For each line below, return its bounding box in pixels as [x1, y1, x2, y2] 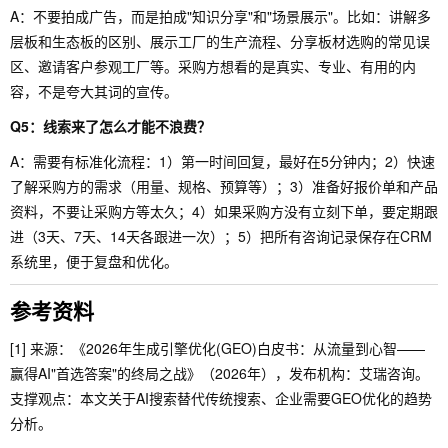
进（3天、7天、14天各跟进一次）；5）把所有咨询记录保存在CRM [10, 226, 432, 246]
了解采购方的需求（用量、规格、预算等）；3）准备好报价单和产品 [10, 176, 438, 196]
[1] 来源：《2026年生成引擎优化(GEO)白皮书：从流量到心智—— [10, 338, 425, 358]
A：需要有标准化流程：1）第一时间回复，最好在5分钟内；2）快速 [10, 151, 435, 171]
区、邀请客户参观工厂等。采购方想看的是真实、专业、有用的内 [10, 56, 416, 76]
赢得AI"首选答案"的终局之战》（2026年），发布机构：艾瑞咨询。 [10, 363, 429, 383]
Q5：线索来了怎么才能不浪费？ [10, 116, 211, 136]
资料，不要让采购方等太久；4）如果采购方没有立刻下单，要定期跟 [10, 201, 438, 221]
